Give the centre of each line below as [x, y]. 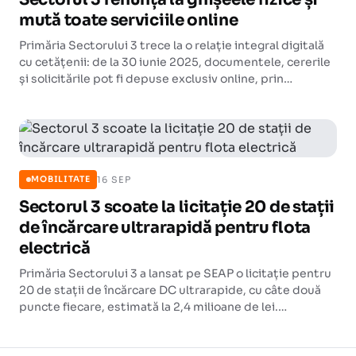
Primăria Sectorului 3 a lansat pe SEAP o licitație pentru [175, 273]
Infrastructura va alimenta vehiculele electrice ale [160, 323]
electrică [55, 248]
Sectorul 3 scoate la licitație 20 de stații [177, 207]
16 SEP [114, 179]
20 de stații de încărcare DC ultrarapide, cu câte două [170, 290]
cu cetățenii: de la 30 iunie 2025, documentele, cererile [175, 62]
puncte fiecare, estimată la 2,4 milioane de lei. [149, 307]
